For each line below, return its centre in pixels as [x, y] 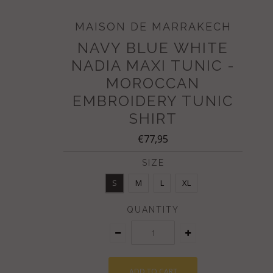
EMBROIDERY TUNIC [153, 101]
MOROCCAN [153, 83]
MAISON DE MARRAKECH [153, 26]
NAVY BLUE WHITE [153, 48]
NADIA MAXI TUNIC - [153, 65]
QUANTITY [153, 209]
